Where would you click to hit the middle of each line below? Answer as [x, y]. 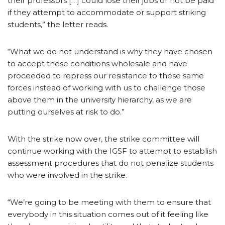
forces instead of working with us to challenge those [106, 87]
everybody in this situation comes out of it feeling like [108, 214]
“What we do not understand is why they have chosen [110, 51]
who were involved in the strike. [67, 175]
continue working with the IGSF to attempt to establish [112, 151]
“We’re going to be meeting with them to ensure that [109, 202]
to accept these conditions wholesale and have [97, 63]
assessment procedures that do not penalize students [110, 163]
